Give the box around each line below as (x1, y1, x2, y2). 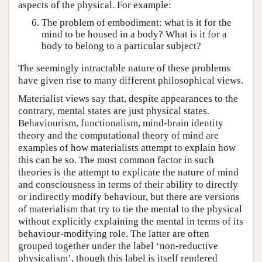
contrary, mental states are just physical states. (18, 105, 209, 116)
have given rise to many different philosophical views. (18, 74, 243, 86)
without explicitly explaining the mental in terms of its (18, 215, 243, 227)
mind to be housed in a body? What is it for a (42, 29, 227, 40)
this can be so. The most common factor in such (18, 154, 214, 166)
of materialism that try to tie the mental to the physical (18, 203, 242, 215)
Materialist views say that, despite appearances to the (18, 92, 238, 104)
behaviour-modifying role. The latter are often (18, 227, 209, 239)
